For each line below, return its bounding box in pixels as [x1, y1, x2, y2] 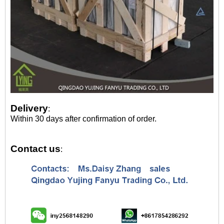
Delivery [10, 103, 48, 113]
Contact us [10, 143, 60, 154]
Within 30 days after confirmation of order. [10, 114, 156, 123]
